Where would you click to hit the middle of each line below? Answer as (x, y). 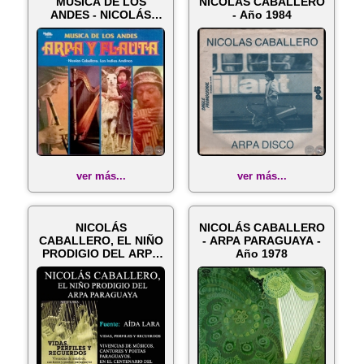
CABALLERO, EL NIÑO (101, 240)
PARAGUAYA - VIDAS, (101, 266)
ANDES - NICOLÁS (71, 15)
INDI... (101, 41)
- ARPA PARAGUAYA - (262, 240)
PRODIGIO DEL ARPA (101, 253)
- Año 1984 (262, 15)
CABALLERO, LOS (101, 28)
